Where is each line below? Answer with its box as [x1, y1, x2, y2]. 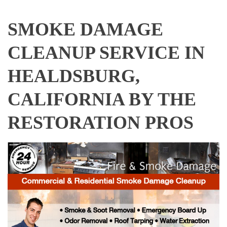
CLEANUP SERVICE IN [8, 43, 205, 63]
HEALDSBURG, [8, 66, 140, 87]
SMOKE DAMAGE [8, 19, 163, 40]
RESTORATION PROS [8, 112, 194, 133]
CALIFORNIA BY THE [8, 89, 196, 110]
